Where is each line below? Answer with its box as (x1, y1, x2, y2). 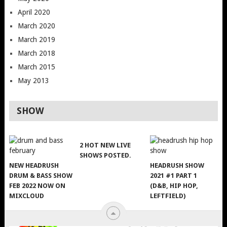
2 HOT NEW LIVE (80, 141, 131, 149)
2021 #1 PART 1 (150, 171, 198, 179)
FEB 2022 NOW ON (9, 181, 66, 190)
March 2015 (17, 62, 55, 71)
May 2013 (17, 76, 49, 85)
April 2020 (17, 8, 50, 16)
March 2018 (17, 49, 55, 57)
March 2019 (17, 35, 55, 44)
